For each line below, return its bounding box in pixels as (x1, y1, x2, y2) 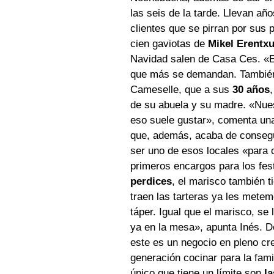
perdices (130, 176, 172, 188)
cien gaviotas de (130, 38, 209, 50)
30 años (229, 84, 270, 96)
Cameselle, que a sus (130, 84, 230, 96)
